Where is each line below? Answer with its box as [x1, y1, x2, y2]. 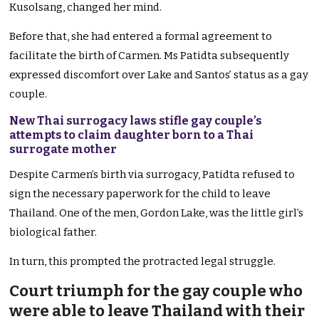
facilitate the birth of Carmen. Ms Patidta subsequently [9, 49, 290, 63]
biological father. [9, 226, 98, 239]
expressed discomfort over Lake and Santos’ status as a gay [9, 68, 309, 82]
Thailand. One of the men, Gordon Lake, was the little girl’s [9, 206, 304, 220]
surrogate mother [9, 142, 117, 157]
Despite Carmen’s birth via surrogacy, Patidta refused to [9, 168, 296, 182]
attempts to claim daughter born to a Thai [9, 128, 254, 142]
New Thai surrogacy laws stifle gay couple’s [9, 114, 263, 128]
